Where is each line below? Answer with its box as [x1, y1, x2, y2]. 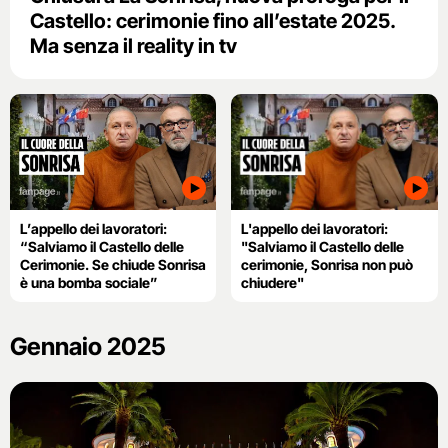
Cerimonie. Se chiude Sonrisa [20, 255, 206, 273]
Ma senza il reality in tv [30, 33, 237, 58]
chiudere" [241, 273, 305, 291]
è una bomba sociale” [20, 273, 158, 291]
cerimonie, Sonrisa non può [241, 255, 414, 273]
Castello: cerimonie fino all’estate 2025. [30, 8, 395, 33]
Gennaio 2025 [10, 331, 166, 361]
